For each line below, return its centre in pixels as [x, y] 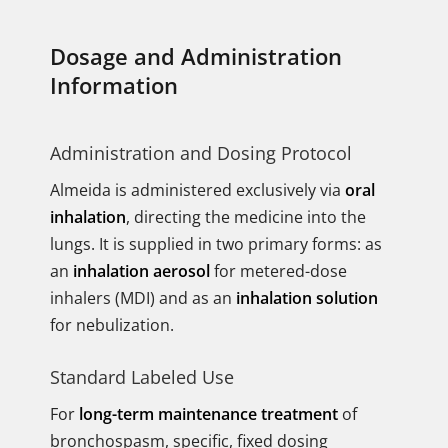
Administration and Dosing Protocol [201, 153]
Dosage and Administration [196, 56]
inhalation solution [307, 298]
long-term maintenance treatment [208, 414]
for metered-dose [278, 271]
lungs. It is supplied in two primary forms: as [216, 244]
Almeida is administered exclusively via [197, 190]
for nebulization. [112, 325]
